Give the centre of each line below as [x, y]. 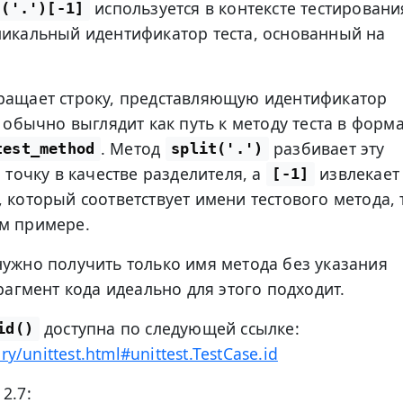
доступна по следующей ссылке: [169, 328]
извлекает [357, 173]
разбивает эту [327, 148]
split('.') [217, 149]
